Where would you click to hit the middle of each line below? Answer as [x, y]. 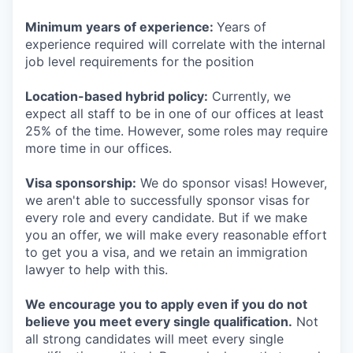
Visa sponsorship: [81, 183]
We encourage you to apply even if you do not [166, 304]
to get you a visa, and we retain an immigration [166, 252]
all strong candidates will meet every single [154, 339]
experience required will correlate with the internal [175, 44]
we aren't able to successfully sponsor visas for [167, 200]
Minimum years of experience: [121, 27]
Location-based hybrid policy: [117, 96]
